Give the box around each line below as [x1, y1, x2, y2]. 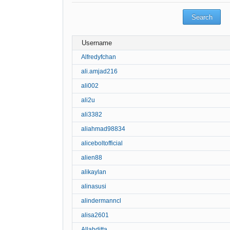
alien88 [81, 154, 102, 161]
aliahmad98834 [81, 125, 125, 132]
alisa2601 [81, 211, 109, 219]
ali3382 [81, 110, 102, 118]
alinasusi [81, 182, 106, 190]
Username [82, 39, 112, 47]
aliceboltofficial [81, 139, 123, 147]
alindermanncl [81, 197, 121, 204]
